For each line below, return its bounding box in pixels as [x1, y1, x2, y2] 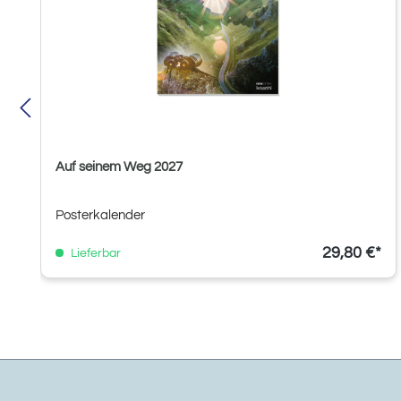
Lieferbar [68, 246, 121, 260]
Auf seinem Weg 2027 [55, 159, 183, 174]
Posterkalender [55, 208, 145, 222]
